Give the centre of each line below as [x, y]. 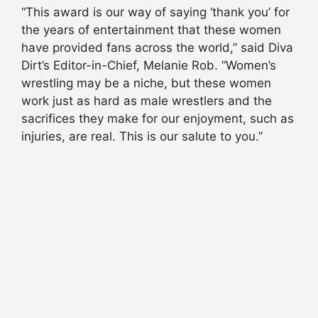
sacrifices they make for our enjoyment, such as [158, 119]
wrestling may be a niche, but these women [146, 83]
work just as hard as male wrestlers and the [147, 101]
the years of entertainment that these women [151, 30]
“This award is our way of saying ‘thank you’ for [155, 12]
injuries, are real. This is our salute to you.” [142, 137]
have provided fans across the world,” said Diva [157, 48]
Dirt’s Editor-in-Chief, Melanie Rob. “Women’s [149, 66]
